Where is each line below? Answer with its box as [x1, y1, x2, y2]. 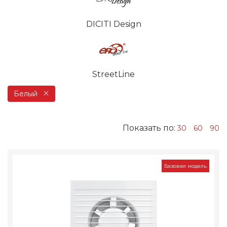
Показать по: [123, 123, 177, 133]
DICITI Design [86, 19, 141, 29]
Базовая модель [164, 163, 207, 170]
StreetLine [92, 69, 135, 80]
